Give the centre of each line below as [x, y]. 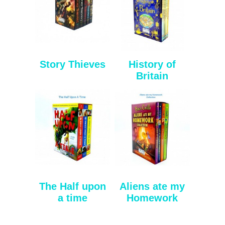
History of [152, 64]
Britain [152, 76]
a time [73, 198]
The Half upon [73, 186]
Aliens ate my [152, 186]
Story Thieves [73, 64]
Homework [152, 198]
